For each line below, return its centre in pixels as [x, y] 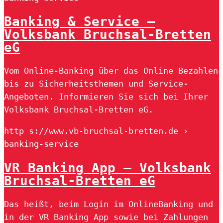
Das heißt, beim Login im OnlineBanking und [109, 204]
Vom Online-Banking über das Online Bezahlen [111, 71]
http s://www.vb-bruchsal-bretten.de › [96, 131]
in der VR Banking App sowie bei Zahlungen [106, 217]
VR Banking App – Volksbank [108, 167]
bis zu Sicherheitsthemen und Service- [96, 84]
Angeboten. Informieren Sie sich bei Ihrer [106, 97]
